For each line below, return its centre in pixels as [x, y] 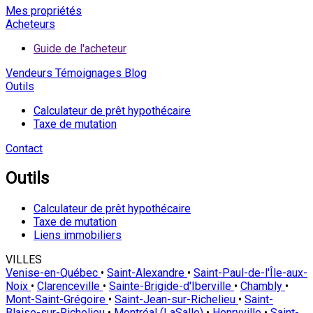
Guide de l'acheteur [80, 48]
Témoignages [87, 73]
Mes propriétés [44, 10]
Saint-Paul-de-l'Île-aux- [250, 273]
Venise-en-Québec [53, 273]
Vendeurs [29, 73]
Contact [24, 148]
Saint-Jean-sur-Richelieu [176, 300]
